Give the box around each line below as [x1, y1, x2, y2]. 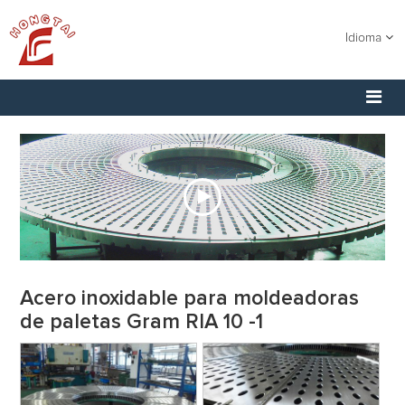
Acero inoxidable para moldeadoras [20, 288, 360, 309]
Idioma [345, 32, 385, 44]
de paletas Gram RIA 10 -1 [20, 312, 264, 333]
